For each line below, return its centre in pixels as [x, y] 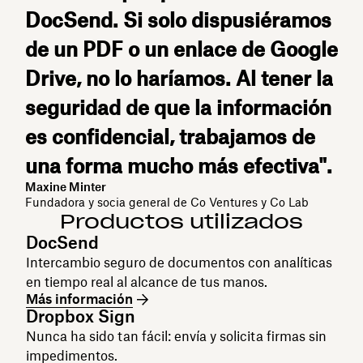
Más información [79, 299]
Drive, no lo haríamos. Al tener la [179, 79]
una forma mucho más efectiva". [179, 167]
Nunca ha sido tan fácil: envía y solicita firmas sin [176, 337]
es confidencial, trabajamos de [171, 137]
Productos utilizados [181, 222]
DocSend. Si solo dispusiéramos [179, 21]
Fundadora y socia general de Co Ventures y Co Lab [167, 203]
